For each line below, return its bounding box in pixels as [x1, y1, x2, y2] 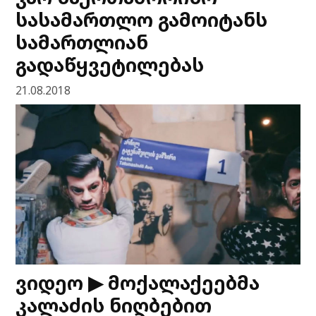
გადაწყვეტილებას [16, 51, 205, 78]
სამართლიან [16, 28, 149, 55]
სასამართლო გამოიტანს [16, 6, 268, 32]
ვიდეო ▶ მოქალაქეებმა [16, 269, 260, 296]
